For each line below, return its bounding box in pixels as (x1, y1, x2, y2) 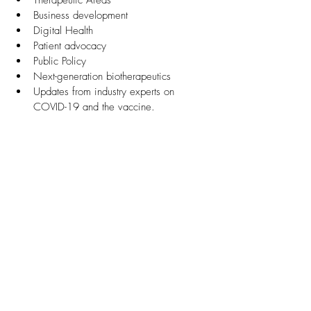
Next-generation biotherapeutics (33, 69, 171, 83)
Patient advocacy (33, 39, 106, 53)
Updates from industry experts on (33, 85, 178, 99)
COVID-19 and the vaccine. (33, 100, 162, 114)
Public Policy (33, 54, 86, 68)
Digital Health (33, 24, 93, 37)
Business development (33, 8, 128, 22)
